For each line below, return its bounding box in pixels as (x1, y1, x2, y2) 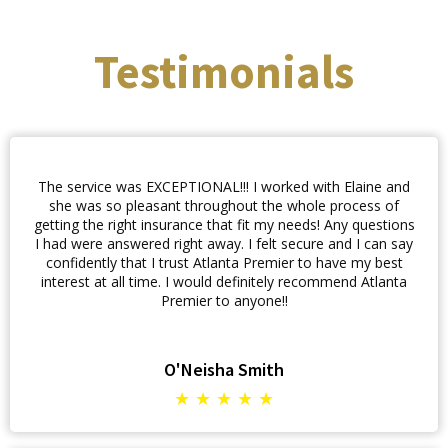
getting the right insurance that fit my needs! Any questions (33, 215, 415, 234)
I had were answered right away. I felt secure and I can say (35, 234, 413, 253)
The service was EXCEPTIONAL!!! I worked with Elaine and (38, 177, 410, 196)
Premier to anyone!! (160, 291, 288, 310)
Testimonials (94, 43, 354, 101)
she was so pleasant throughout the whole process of (49, 196, 399, 215)
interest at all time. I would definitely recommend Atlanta (41, 272, 407, 291)
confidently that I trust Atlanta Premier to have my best (45, 253, 403, 272)
